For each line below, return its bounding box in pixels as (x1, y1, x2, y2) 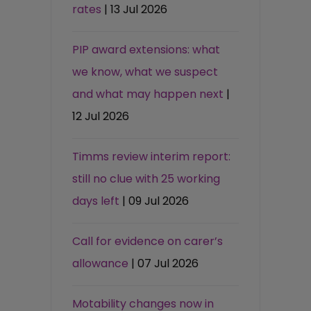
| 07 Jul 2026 (131, 255, 199, 271)
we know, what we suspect (72, 63, 219, 80)
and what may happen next (72, 85, 224, 102)
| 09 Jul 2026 (122, 192, 190, 209)
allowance (72, 255, 129, 271)
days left (72, 192, 120, 209)
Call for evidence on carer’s (72, 233, 224, 249)
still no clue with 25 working (72, 170, 221, 187)
